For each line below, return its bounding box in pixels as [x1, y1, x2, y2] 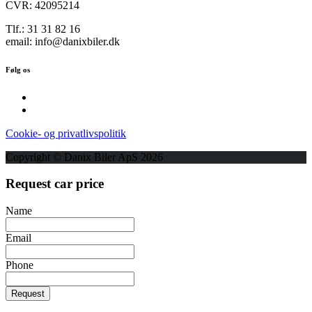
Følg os [6, 65, 30, 74]
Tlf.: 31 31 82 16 [6, 22, 80, 35]
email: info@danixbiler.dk [6, 35, 120, 47]
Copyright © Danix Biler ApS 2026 [6, 150, 163, 163]
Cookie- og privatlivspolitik [6, 127, 126, 139]
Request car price [6, 176, 104, 192]
